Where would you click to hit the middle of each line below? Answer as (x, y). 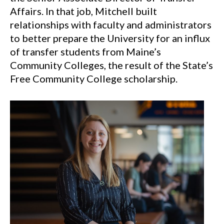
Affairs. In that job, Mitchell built (83, 11)
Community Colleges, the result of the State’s (111, 65)
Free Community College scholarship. (94, 78)
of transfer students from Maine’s (85, 51)
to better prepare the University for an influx (110, 38)
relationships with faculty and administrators (111, 24)
